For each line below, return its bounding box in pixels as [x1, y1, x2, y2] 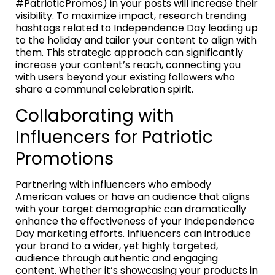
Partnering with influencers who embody [15, 177, 211, 192]
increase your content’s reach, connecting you [15, 58, 241, 72]
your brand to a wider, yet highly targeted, [15, 239, 218, 254]
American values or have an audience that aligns [15, 190, 250, 204]
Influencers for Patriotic [15, 125, 213, 150]
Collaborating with [15, 104, 174, 128]
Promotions [15, 147, 114, 171]
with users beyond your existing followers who [15, 70, 235, 85]
